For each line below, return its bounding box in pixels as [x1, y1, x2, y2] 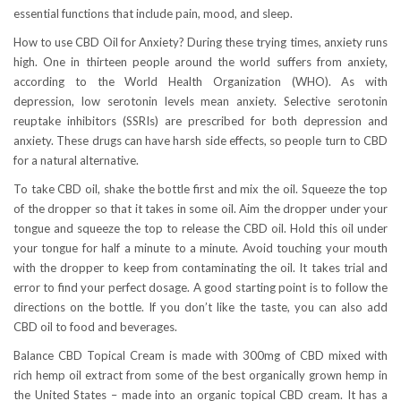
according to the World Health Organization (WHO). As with [13, 74, 388, 90]
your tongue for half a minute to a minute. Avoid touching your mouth [13, 241, 388, 256]
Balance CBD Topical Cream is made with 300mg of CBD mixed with [13, 348, 388, 363]
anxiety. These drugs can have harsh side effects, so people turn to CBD [13, 133, 388, 149]
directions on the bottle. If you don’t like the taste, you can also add [13, 300, 388, 315]
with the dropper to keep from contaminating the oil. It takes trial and [13, 260, 388, 276]
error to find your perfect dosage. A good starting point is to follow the [13, 280, 388, 295]
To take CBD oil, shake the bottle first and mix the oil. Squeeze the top [13, 182, 388, 197]
